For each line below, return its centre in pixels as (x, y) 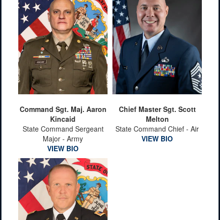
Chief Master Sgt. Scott (157, 109)
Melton (157, 119)
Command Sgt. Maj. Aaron (63, 109)
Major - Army (63, 138)
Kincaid (63, 119)
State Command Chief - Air (157, 129)
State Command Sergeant (63, 129)
